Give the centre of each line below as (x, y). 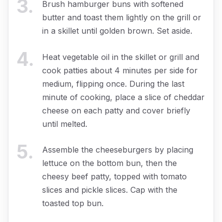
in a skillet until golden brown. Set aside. (117, 30)
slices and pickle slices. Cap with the (110, 190)
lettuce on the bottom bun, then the (110, 163)
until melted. (65, 124)
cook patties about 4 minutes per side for (120, 70)
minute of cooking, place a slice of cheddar (123, 97)
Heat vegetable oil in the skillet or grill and (121, 57)
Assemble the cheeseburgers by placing (118, 150)
